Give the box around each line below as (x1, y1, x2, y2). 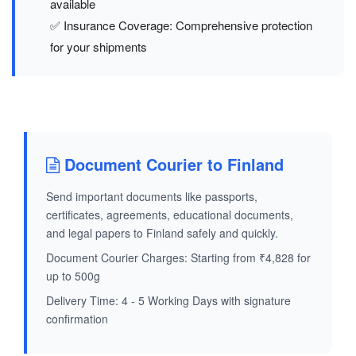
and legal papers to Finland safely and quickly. (46, 225, 278, 242)
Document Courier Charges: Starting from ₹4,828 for (46, 250, 311, 266)
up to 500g (46, 268, 100, 284)
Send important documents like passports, (46, 188, 257, 205)
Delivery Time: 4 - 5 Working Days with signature (46, 292, 291, 309)
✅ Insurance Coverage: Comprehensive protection (50, 17, 312, 34)
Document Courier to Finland (60, 153, 284, 176)
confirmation (46, 311, 108, 327)
